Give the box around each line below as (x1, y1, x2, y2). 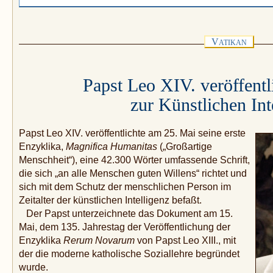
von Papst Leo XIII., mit (135, 235, 236, 246)
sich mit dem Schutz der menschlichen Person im (19, 182, 231, 193)
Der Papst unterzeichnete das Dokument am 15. (19, 208, 233, 219)
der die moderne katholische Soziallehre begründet (19, 249, 239, 260)
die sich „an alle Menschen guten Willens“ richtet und (19, 168, 247, 179)
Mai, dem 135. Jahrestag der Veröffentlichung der (19, 222, 230, 233)
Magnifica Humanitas (66, 141, 157, 152)
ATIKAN (219, 38, 247, 48)
